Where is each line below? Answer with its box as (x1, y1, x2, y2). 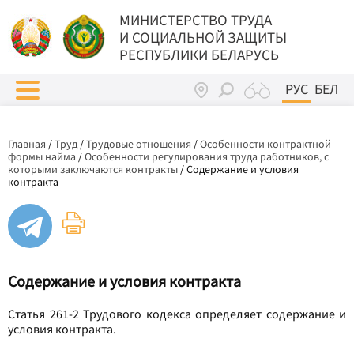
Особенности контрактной (200, 137, 331, 151)
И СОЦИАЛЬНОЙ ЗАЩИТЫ (119, 28, 288, 47)
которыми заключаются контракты (8, 162, 178, 176)
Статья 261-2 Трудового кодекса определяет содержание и (8, 306, 346, 322)
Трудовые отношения (86, 137, 191, 151)
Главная (8, 137, 46, 151)
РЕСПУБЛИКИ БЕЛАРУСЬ (119, 45, 280, 64)
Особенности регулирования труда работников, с (85, 149, 329, 164)
